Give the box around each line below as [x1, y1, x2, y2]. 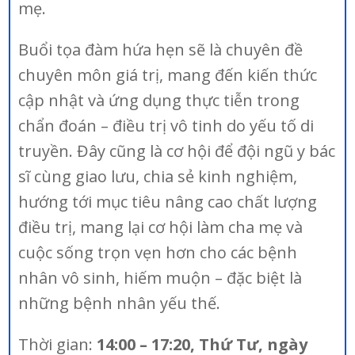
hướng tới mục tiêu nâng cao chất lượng [18, 191, 318, 212]
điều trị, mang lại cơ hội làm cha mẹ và [18, 216, 303, 238]
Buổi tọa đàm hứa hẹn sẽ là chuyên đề [18, 39, 303, 60]
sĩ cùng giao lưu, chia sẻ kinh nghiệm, [18, 166, 298, 187]
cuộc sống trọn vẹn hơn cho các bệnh [18, 242, 298, 263]
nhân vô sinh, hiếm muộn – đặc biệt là [18, 267, 303, 288]
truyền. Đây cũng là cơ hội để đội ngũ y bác [18, 140, 336, 162]
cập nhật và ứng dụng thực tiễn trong [18, 90, 300, 111]
